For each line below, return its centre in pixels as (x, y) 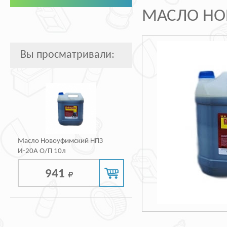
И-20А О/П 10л (42, 151)
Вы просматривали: (67, 55)
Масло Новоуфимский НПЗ (60, 141)
